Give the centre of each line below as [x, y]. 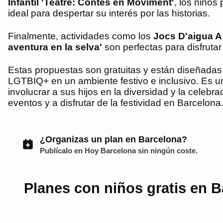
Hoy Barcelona [110, 150]
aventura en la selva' [55, 47]
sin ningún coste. [167, 150]
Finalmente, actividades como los [81, 36]
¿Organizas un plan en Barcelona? [113, 139]
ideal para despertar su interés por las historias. [109, 13]
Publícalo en [62, 150]
